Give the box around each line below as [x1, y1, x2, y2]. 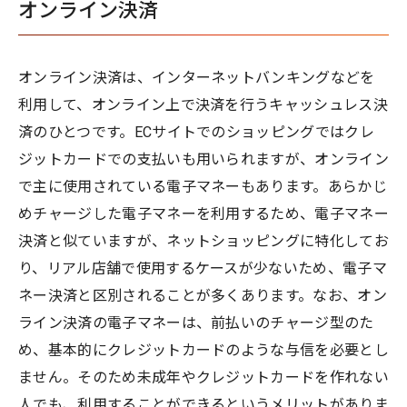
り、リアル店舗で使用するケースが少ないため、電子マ [18, 260, 388, 278]
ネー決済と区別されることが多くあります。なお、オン [18, 287, 388, 305]
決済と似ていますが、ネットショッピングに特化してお [18, 233, 389, 251]
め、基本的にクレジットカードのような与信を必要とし [18, 342, 390, 360]
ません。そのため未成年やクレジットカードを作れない [18, 369, 390, 387]
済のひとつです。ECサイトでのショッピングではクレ [18, 124, 375, 142]
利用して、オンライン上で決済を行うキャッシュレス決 [18, 96, 389, 114]
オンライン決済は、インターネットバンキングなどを [18, 69, 375, 87]
